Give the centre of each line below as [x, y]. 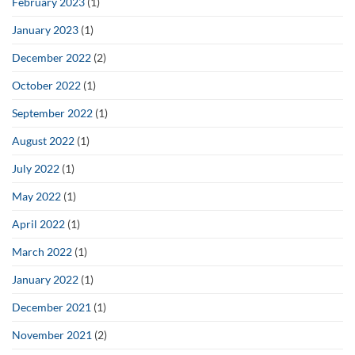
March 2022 [42, 251]
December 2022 [52, 57]
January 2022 [45, 279]
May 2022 [36, 196]
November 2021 [52, 334]
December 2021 [52, 307]
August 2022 [43, 140]
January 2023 [45, 29]
